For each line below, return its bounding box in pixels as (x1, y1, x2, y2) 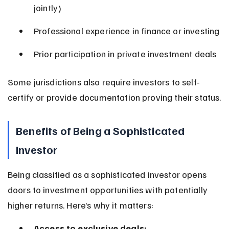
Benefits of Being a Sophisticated (16, 123, 187, 138)
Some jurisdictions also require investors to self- (7, 76, 200, 87)
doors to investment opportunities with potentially (7, 184, 210, 195)
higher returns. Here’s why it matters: (7, 199, 153, 211)
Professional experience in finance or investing (33, 25, 220, 36)
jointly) (33, 2, 62, 13)
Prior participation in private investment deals (33, 48, 217, 59)
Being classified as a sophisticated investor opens (7, 168, 209, 180)
